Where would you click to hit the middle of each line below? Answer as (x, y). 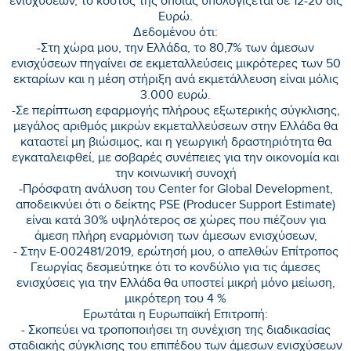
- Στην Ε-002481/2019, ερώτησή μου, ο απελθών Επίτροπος (175, 253)
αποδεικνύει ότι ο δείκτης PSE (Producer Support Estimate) (175, 206)
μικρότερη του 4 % (175, 300)
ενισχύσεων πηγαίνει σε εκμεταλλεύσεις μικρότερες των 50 (175, 65)
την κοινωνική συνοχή (175, 175)
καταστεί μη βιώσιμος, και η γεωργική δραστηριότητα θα (175, 143)
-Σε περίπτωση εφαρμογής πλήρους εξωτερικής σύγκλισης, (175, 112)
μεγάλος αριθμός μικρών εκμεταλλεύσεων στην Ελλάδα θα (175, 128)
